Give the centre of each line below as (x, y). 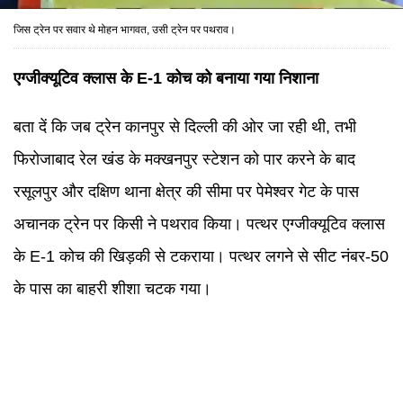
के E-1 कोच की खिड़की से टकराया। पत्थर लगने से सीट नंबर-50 (201, 256)
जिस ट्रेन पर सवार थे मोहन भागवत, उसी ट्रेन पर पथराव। (125, 30)
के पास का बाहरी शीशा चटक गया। (112, 289)
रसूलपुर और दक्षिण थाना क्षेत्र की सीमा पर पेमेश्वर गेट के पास (186, 192)
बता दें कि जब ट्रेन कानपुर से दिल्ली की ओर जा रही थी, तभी (185, 127)
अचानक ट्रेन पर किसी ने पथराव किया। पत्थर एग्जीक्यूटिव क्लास (199, 224)
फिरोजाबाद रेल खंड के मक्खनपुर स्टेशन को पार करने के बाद (184, 159)
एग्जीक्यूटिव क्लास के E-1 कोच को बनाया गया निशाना (166, 78)
